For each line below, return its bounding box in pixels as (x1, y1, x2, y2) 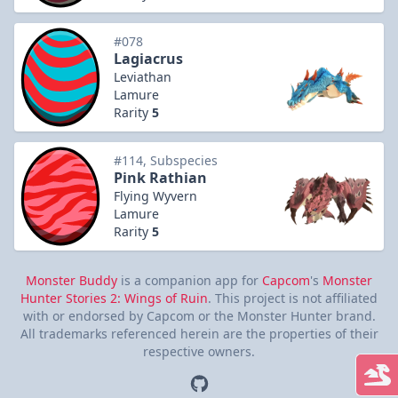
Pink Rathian (114, 168, 207, 187)
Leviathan (114, 68, 171, 85)
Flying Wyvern (114, 187, 197, 204)
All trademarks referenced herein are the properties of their (20, 325, 378, 342)
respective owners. (143, 343, 255, 360)
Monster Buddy (26, 272, 117, 289)
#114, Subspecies (114, 152, 218, 169)
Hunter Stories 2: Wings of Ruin (20, 290, 208, 306)
